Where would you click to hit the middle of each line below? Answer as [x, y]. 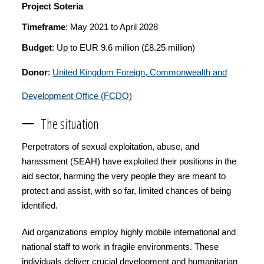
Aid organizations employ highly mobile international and [129, 232]
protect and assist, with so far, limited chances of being [126, 191]
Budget [37, 47]
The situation [70, 124]
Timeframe [44, 27]
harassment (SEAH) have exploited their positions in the [129, 161]
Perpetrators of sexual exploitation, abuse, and [110, 146]
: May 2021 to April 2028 [112, 27]
